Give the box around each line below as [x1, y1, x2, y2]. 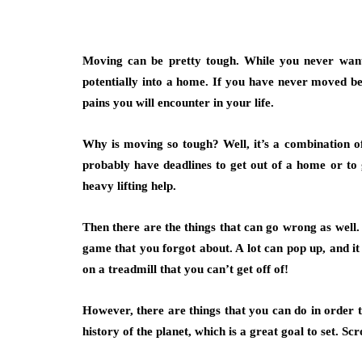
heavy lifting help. [82, 179, 176, 192]
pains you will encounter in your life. [82, 96, 274, 109]
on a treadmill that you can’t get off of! [82, 263, 288, 276]
